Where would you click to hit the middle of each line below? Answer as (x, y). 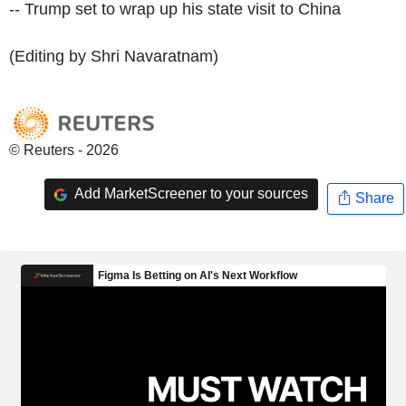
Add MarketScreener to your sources (189, 194)
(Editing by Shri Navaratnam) (114, 56)
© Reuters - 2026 (64, 150)
